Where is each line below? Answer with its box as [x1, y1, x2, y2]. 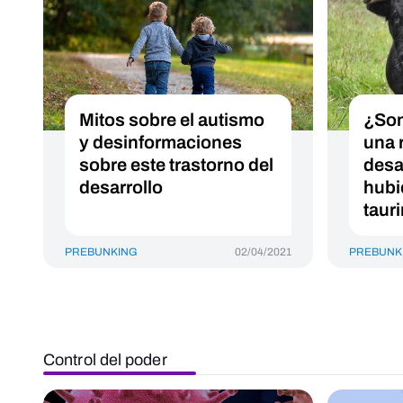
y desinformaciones [79, 132, 242, 152]
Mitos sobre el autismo [79, 110, 264, 130]
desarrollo [79, 177, 163, 197]
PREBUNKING [65, 246, 138, 258]
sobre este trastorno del [79, 155, 273, 175]
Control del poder [43, 351, 167, 369]
